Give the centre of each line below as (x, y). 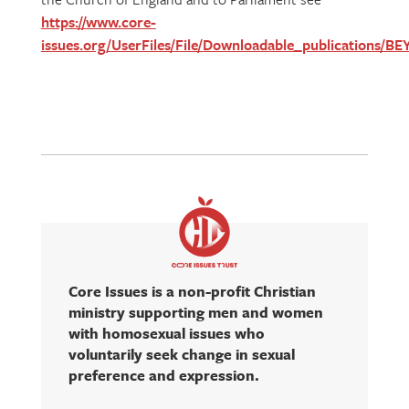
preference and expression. (163, 376)
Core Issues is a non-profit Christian (192, 292)
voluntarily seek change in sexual (181, 355)
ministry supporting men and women (195, 313)
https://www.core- (98, 21)
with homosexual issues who (166, 334)
